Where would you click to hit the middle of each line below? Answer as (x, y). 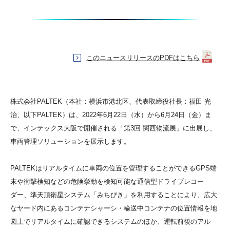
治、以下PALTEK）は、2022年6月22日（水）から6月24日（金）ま (111, 114)
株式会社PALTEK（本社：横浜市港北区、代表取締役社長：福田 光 (111, 101)
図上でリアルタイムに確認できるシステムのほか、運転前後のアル (110, 221)
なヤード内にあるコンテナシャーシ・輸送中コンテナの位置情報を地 (114, 208)
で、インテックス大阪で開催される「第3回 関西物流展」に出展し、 (113, 128)
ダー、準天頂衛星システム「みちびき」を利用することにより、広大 (114, 195)
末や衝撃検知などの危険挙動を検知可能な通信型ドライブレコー (107, 181)
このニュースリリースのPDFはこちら (143, 58)
